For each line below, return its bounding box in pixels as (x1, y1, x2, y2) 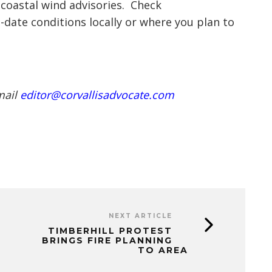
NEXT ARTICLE (109, 211, 172, 220)
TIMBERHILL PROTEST (48, 225, 172, 236)
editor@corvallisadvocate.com (20, 87, 174, 102)
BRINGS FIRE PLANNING (42, 234, 172, 246)
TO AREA (138, 244, 188, 256)
